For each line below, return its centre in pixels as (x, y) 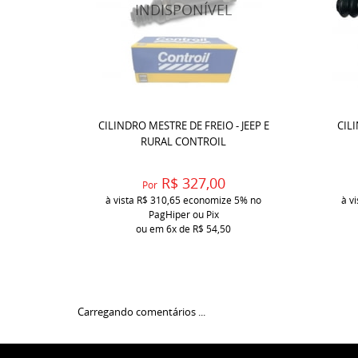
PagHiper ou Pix (183, 214)
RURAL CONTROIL (183, 141)
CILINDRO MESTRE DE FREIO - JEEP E (183, 125)
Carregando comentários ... (141, 312)
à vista (121, 200)
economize (207, 200)
